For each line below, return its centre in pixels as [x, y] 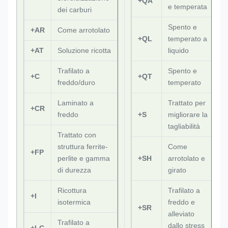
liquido [178, 50]
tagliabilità [184, 126]
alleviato [181, 214]
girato [177, 170]
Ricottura [72, 190]
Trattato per [187, 103]
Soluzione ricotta [84, 50]
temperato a [188, 39]
